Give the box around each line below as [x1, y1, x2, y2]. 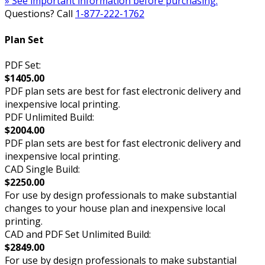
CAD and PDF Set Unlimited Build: [5, 227, 151, 241]
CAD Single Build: [5, 162, 80, 176]
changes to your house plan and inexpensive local [5, 201, 225, 215]
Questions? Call [5, 7, 75, 21]
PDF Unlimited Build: [5, 110, 94, 124]
